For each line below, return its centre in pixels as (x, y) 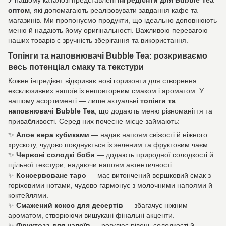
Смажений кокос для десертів (70, 206)
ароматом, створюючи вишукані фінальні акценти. (91, 216)
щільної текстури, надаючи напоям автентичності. (91, 165)
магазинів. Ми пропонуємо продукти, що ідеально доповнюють (112, 20)
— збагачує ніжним (155, 206)
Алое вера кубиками (52, 135)
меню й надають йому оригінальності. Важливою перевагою (108, 30)
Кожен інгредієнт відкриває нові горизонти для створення (102, 81)
